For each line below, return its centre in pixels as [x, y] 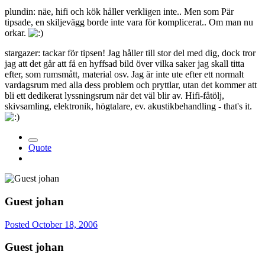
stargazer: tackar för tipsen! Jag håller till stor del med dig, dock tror [130, 53]
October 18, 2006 [65, 224]
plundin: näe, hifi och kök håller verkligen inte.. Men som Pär [119, 12]
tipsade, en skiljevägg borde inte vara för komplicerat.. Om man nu [129, 22]
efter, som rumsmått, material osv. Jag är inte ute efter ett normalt [124, 75]
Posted [18, 224]
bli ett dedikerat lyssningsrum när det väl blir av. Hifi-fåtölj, [114, 96]
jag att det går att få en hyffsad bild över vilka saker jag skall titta [125, 64]
